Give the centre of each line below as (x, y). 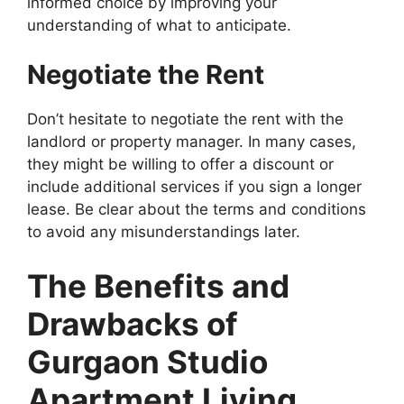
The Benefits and (158, 285)
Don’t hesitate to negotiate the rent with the (185, 119)
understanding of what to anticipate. (161, 25)
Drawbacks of (133, 323)
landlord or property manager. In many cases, (192, 142)
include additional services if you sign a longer (194, 187)
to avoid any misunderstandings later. (164, 232)
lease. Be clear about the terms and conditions (197, 210)
